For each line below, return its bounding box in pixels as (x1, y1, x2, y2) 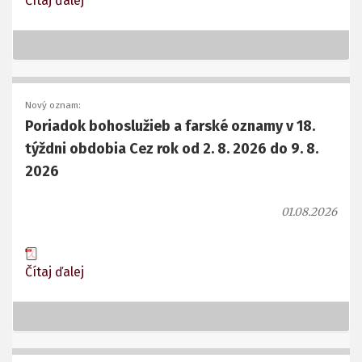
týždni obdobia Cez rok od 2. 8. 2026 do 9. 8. (25, 140, 318, 158)
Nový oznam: (25, 99, 81, 112)
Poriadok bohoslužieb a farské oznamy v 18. (25, 117, 315, 136)
